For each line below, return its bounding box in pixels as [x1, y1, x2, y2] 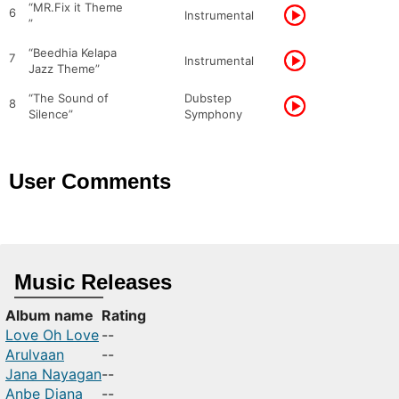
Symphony [184, 107, 242, 121]
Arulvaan [5, 346, 64, 363]
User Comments [9, 169, 171, 193]
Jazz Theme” [28, 61, 100, 76]
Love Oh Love [5, 326, 99, 344]
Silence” [28, 107, 73, 121]
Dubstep [184, 91, 232, 105]
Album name [5, 306, 94, 324]
